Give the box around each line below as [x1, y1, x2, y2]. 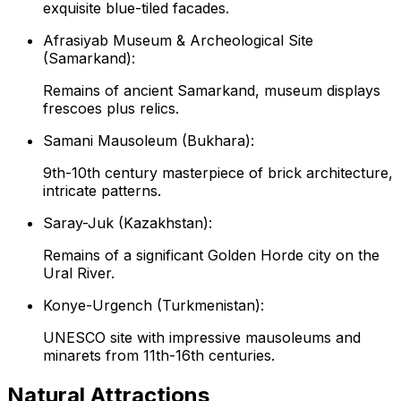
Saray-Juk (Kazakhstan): [43, 213, 212, 232]
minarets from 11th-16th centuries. [43, 346, 275, 364]
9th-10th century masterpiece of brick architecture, [43, 163, 393, 182]
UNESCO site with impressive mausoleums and [43, 328, 361, 346]
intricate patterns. [43, 181, 161, 200]
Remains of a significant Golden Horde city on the [43, 245, 380, 264]
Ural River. [43, 263, 115, 282]
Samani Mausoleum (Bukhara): [43, 131, 254, 149]
